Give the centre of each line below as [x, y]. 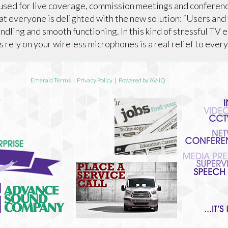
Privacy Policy [94, 80]
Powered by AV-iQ [142, 80]
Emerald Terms [50, 80]
